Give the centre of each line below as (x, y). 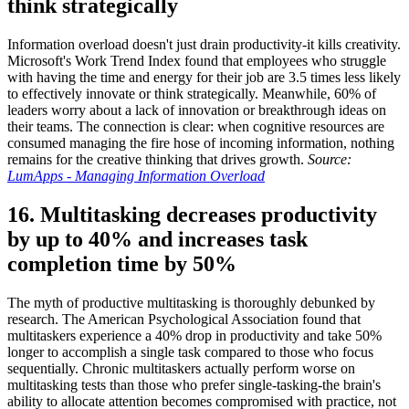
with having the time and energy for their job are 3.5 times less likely (204, 77)
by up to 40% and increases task (157, 239)
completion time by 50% (122, 263)
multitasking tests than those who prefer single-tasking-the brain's (194, 384)
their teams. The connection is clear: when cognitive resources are (196, 126)
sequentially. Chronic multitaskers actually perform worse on (181, 368)
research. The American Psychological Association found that (184, 319)
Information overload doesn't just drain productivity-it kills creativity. (204, 44)
